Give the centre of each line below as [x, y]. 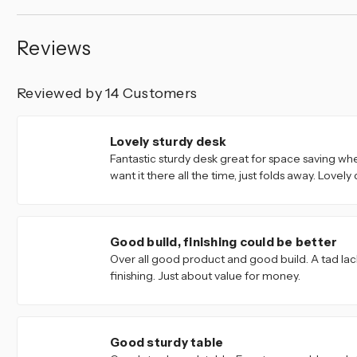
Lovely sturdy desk [169, 142]
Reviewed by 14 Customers [107, 94]
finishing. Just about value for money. [205, 276]
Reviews [54, 49]
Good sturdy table [167, 343]
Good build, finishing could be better [224, 242]
